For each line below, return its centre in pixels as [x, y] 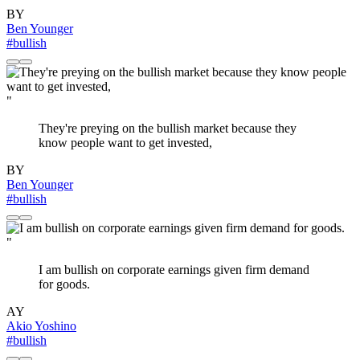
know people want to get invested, [125, 143]
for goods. [64, 284]
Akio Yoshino [41, 326]
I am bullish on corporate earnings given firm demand [174, 270]
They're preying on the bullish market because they [168, 129]
